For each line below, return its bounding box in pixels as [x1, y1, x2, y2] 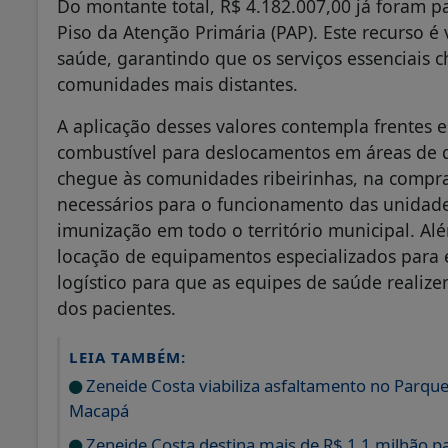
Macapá [69, 399, 129, 423]
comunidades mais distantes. [57, 72, 298, 97]
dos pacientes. [57, 296, 176, 321]
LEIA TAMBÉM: [69, 347, 186, 368]
